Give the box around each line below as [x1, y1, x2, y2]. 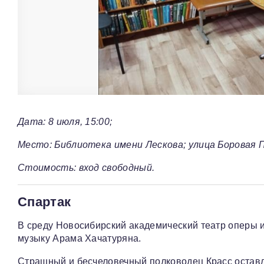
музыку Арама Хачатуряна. [18, 233, 141, 244]
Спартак [18, 194, 71, 210]
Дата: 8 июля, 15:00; [18, 117, 113, 127]
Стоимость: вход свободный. [18, 163, 155, 173]
